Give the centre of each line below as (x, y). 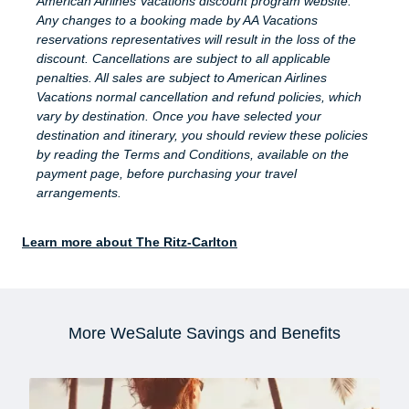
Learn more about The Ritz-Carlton (130, 242)
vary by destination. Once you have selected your (179, 116)
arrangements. (79, 193)
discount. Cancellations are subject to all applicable (184, 59)
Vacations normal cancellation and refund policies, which (199, 97)
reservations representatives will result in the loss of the (196, 40)
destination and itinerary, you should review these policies (202, 136)
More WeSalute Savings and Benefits (204, 334)
